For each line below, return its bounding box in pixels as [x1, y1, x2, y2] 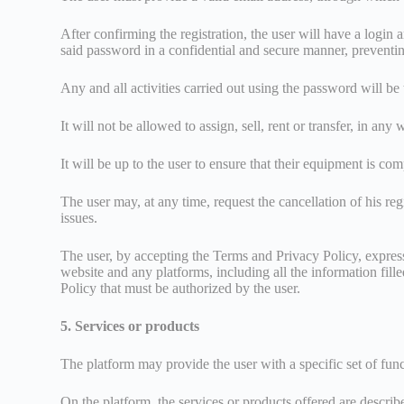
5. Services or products [60, 317, 200, 334]
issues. [60, 209, 98, 225]
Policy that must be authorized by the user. [60, 280, 301, 296]
